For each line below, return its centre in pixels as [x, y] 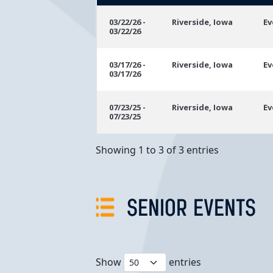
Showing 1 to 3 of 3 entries [157, 150]
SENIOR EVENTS [191, 209]
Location [196, 15]
